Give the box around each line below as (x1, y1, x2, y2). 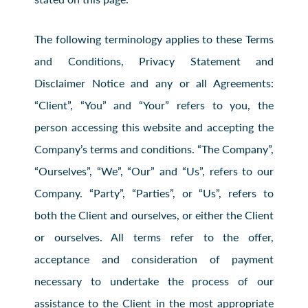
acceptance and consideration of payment (34, 250, 274, 267)
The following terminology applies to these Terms (34, 30, 274, 47)
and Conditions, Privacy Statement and (34, 52, 274, 69)
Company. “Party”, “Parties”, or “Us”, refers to (34, 184, 274, 201)
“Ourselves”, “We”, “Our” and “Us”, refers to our (34, 162, 274, 179)
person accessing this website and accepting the (34, 118, 274, 135)
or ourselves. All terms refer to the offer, (34, 228, 274, 245)
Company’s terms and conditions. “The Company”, (34, 140, 274, 157)
